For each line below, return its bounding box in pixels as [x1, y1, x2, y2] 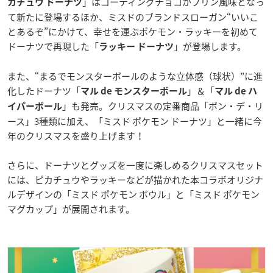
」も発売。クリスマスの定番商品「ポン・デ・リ [62, 99, 263, 113]
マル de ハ [214, 87, 257, 96]
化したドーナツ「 [7, 84, 80, 98]
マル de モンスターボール [80, 87, 187, 96]
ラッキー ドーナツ [99, 42, 174, 52]
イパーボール [7, 102, 62, 112]
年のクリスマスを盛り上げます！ [7, 129, 144, 143]
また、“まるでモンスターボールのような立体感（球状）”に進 [7, 69, 263, 83]
